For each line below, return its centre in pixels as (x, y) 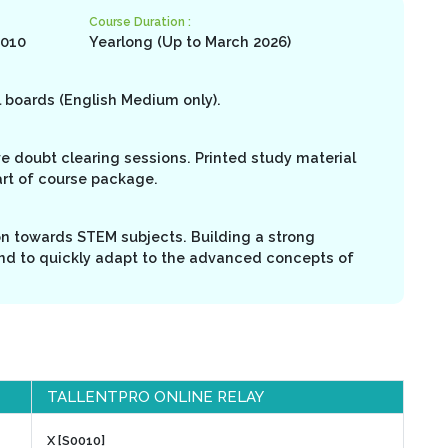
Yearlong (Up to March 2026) (189, 41)
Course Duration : (139, 21)
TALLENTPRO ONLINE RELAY (155, 396)
